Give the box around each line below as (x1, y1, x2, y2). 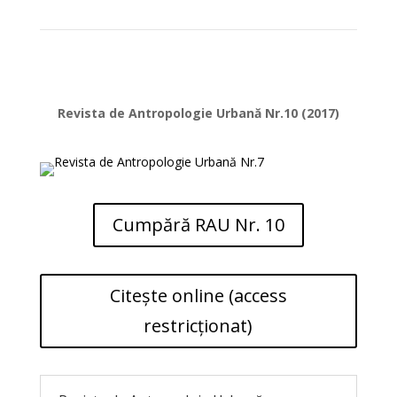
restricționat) (144, 314, 253, 338)
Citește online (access (109, 284, 287, 307)
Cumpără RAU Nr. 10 (112, 213, 284, 237)
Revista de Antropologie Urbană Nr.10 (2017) (57, 105, 339, 121)
